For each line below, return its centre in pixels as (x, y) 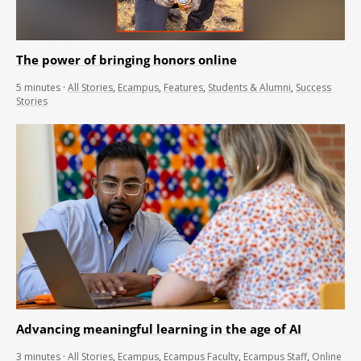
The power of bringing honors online (127, 60)
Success (313, 88)
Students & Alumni (249, 88)
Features (183, 88)
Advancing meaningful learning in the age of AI (159, 328)
